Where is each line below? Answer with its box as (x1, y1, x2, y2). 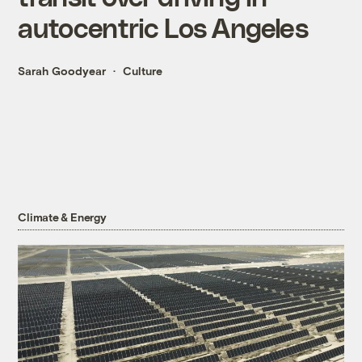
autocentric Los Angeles (18, 11, 308, 44)
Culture (123, 64, 163, 78)
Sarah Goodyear (18, 64, 107, 78)
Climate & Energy (18, 210, 107, 225)
